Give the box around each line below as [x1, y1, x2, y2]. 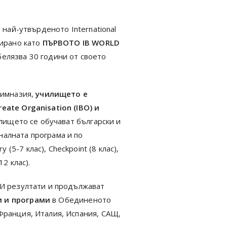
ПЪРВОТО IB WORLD [42, 37, 120, 48]
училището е [35, 89, 88, 99]
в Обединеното [50, 195, 111, 205]
